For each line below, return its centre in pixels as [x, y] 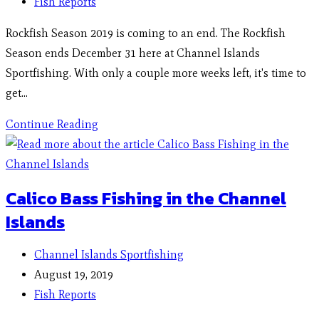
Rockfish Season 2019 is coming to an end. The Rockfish [146, 33]
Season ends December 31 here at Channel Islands [133, 53]
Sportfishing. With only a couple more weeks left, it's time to [156, 73]
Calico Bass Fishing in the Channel [146, 198]
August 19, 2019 [74, 275]
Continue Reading [52, 125]
